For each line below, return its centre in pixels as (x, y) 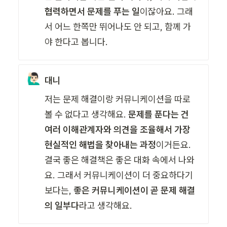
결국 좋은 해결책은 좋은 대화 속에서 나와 (120, 160)
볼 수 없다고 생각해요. (87, 115)
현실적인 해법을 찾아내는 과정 (101, 145)
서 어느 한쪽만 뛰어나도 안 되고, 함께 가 (118, 27)
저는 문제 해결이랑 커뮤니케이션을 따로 (118, 99)
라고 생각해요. (106, 206)
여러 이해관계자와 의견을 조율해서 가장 (118, 130)
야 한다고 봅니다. (77, 42)
